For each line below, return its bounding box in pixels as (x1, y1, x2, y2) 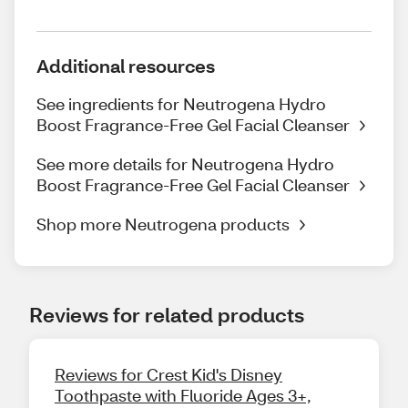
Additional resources (36, 53, 215, 77)
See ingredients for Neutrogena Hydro (36, 92, 326, 115)
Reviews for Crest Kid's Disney (55, 362, 282, 385)
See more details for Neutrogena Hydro (36, 152, 334, 175)
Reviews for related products (29, 301, 304, 328)
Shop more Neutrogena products (36, 212, 290, 235)
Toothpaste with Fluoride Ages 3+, (55, 383, 311, 406)
